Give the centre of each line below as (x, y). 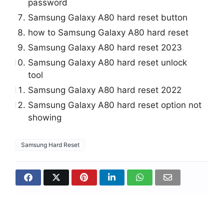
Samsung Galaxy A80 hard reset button (108, 18)
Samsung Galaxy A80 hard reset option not (115, 105)
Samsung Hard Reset (50, 145)
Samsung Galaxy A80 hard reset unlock (108, 63)
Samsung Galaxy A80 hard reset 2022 (105, 90)
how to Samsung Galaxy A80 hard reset (108, 33)
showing (45, 118)
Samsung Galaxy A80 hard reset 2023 (105, 48)
